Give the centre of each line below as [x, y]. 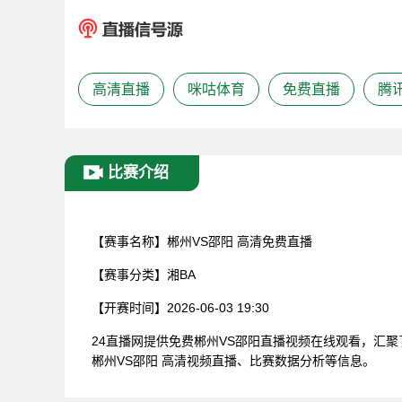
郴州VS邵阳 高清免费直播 [240, 241]
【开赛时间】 [129, 308]
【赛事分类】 [129, 275]
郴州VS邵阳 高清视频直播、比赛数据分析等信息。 [233, 361]
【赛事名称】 [129, 241]
